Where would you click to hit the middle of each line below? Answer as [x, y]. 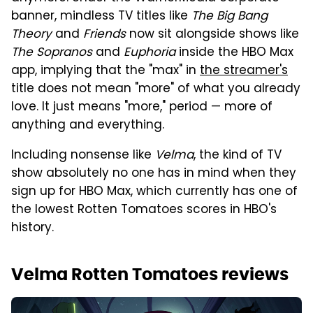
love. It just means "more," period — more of [142, 107]
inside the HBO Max [234, 53]
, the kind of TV [238, 155]
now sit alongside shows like [212, 35]
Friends [104, 35]
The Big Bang [230, 16]
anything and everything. [88, 125]
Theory [31, 35]
